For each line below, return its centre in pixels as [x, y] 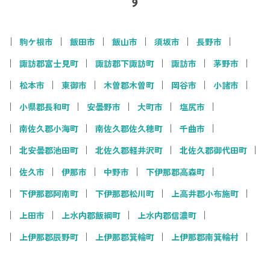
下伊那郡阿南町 [49, 193]
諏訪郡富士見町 [49, 63]
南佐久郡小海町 [49, 128]
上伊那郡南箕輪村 [205, 237]
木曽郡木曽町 [129, 85]
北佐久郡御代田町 [213, 150]
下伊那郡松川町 [125, 193]
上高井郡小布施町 [205, 193]
